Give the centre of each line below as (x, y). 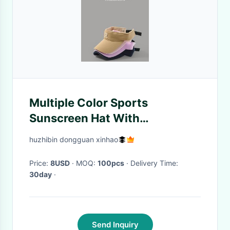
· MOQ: (87, 163)
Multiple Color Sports (89, 103)
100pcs (111, 163)
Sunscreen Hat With (84, 118)
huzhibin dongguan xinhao (74, 139)
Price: (40, 163)
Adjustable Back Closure (97, 133)
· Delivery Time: (154, 163)
